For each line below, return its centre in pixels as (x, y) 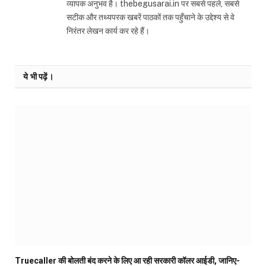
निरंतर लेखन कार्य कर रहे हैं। (108, 31)
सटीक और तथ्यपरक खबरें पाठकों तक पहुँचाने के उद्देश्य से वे (151, 17)
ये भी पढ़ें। (38, 76)
